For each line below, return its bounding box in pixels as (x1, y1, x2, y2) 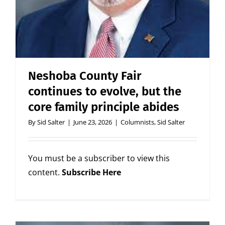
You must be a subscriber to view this (28, 153, 170, 164)
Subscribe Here (62, 167, 121, 178)
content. (28, 167, 62, 178)
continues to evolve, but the (28, 84, 181, 99)
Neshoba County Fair (28, 69, 142, 83)
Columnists (121, 118, 154, 127)
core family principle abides (28, 100, 179, 115)
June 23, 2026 (73, 118, 112, 127)
